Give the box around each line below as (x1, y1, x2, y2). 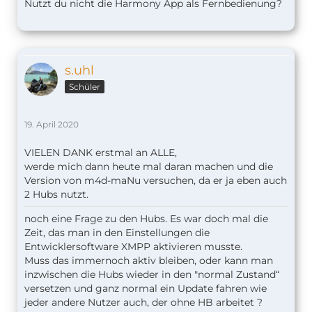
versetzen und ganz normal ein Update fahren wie (24, 282, 267, 295)
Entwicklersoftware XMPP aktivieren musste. (24, 240, 242, 253)
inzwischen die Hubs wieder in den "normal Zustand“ (24, 268, 279, 281)
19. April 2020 (24, 119, 79, 130)
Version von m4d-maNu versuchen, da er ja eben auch (24, 174, 287, 187)
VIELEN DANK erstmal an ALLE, (24, 146, 177, 159)
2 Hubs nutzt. (24, 188, 88, 201)
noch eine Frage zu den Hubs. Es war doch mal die (24, 212, 268, 226)
